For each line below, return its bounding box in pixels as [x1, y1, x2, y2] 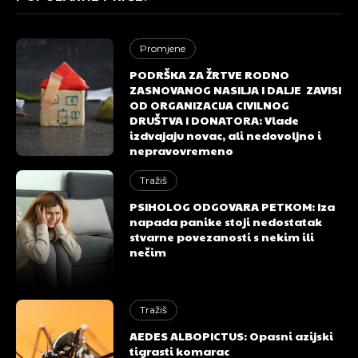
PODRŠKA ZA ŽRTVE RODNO [129, 66, 290, 82]
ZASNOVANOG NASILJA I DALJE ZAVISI [129, 81, 342, 97]
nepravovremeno [129, 141, 239, 158]
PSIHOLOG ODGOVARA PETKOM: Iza [129, 197, 336, 214]
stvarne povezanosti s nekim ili [129, 228, 315, 245]
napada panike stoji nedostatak [129, 213, 323, 229]
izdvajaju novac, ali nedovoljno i [129, 126, 322, 143]
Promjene [140, 42, 186, 54]
